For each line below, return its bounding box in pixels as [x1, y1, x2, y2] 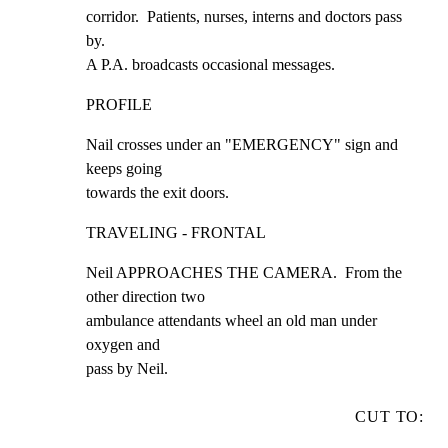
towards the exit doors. [86, 184, 229, 202]
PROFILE [86, 96, 152, 114]
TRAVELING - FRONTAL [86, 224, 266, 242]
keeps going [86, 160, 162, 178]
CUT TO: [355, 408, 424, 426]
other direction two [86, 288, 205, 306]
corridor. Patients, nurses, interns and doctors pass [86, 8, 402, 26]
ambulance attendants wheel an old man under [86, 312, 377, 330]
